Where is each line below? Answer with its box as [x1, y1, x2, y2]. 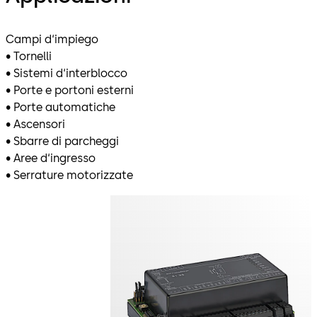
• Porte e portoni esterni [6, 83, 134, 97]
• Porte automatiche [6, 100, 115, 114]
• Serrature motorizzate [6, 168, 133, 182]
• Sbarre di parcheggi [6, 134, 119, 148]
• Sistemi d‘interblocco [6, 66, 127, 80]
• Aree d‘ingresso [6, 151, 96, 165]
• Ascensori [6, 117, 65, 131]
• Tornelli [6, 49, 52, 63]
